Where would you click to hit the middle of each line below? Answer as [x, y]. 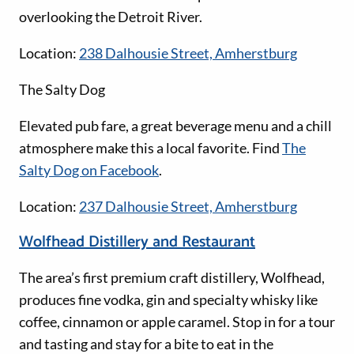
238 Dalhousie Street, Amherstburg [188, 53]
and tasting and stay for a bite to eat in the [146, 343]
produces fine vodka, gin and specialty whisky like [168, 299]
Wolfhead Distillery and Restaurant [137, 242]
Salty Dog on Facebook [89, 169]
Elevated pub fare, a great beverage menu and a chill [175, 125]
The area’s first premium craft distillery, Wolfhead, [172, 277]
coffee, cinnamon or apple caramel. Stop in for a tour [177, 321]
